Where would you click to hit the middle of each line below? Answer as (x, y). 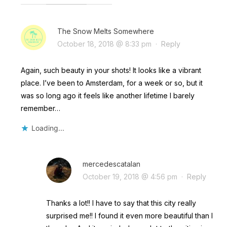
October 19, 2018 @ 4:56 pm (130, 176)
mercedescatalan (111, 164)
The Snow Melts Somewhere (105, 31)
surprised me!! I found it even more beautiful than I (129, 215)
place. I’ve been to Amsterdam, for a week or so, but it (111, 83)
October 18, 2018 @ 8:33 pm (104, 44)
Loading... (48, 128)
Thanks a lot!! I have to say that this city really (121, 203)
